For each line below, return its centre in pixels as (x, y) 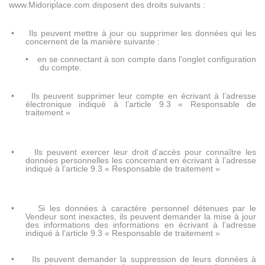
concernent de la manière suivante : (93, 42)
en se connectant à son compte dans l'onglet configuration (147, 59)
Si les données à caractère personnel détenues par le (147, 209)
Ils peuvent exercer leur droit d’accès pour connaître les (146, 152)
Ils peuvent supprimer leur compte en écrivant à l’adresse (144, 96)
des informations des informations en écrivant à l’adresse (141, 225)
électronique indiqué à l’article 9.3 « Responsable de (141, 104)
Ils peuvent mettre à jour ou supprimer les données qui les (143, 33)
